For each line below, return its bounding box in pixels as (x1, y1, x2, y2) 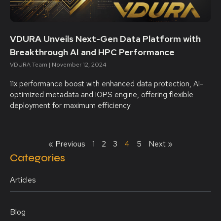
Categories (10, 151, 65, 164)
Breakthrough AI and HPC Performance (10, 46, 175, 58)
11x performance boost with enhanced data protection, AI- (10, 79, 203, 89)
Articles (10, 175, 36, 185)
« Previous (48, 139, 85, 149)
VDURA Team (10, 61, 49, 69)
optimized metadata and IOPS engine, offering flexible (10, 90, 193, 100)
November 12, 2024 (50, 61, 107, 69)
